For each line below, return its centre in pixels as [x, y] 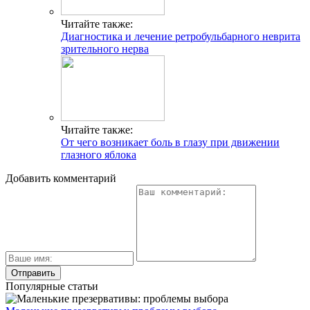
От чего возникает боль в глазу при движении [170, 142]
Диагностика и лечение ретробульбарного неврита [181, 36]
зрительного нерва [105, 48]
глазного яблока [99, 154]
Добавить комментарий [61, 178]
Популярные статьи [52, 286]
